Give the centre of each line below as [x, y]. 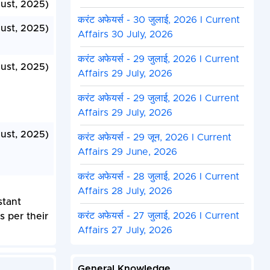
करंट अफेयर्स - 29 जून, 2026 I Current [154, 138]
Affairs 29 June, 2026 [127, 152]
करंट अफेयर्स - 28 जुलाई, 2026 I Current [158, 177]
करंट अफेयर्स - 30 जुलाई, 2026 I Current [159, 20]
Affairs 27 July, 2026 [125, 231]
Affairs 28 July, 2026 [125, 191]
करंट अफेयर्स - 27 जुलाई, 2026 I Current [158, 216]
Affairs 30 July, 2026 [125, 35]
